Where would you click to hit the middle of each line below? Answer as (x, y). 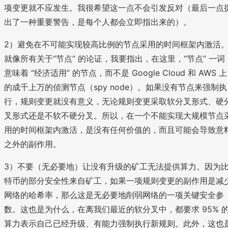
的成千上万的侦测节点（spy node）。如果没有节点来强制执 (116, 87)
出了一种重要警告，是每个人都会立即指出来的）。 (98, 22)
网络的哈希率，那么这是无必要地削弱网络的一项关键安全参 (114, 195)
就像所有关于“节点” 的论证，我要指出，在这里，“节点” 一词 (115, 58)
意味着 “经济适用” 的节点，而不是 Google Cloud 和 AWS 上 (116, 73)
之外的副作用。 (33, 144)
